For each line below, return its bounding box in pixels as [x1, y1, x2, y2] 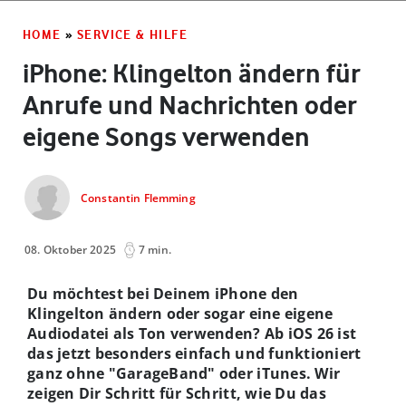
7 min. [138, 241, 171, 257]
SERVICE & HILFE [77, 26, 188, 42]
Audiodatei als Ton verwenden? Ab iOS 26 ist [27, 323, 357, 343]
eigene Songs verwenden [23, 121, 310, 152]
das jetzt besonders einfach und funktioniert [27, 343, 362, 363]
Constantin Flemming [81, 190, 196, 207]
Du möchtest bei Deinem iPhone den [27, 283, 299, 304]
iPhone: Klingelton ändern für [23, 57, 361, 89]
